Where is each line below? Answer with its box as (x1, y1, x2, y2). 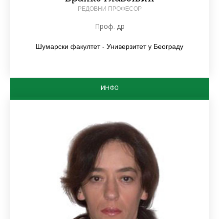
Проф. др (94, 22, 125, 31)
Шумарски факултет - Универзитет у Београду (36, 43, 183, 51)
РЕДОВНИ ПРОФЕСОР (77, 5, 142, 13)
